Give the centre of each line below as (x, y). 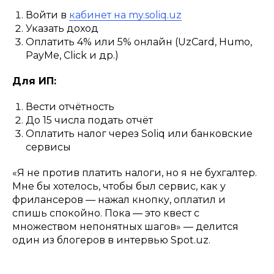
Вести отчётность (70, 107)
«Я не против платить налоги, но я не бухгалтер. (135, 173)
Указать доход (62, 29)
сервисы (48, 147)
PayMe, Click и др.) (72, 56)
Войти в (47, 15)
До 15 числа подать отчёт (89, 120)
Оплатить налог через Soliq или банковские (139, 134)
